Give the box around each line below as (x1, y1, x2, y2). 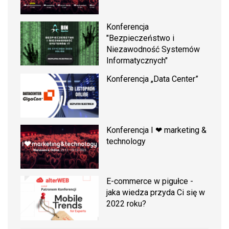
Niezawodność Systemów (106, 44, 200, 54)
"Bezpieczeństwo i (106, 33, 175, 43)
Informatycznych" (106, 55, 168, 65)
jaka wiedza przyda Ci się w (106, 188, 205, 198)
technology (106, 136, 146, 147)
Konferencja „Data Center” (106, 74, 199, 84)
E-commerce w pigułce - (106, 176, 194, 187)
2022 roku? (106, 199, 147, 209)
